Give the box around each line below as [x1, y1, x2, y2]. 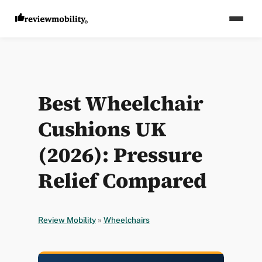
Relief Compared [37, 167, 206, 195]
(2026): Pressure [37, 141, 202, 169]
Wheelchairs [103, 215, 150, 225]
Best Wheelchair [37, 89, 204, 118]
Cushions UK [37, 115, 166, 143]
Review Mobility [37, 215, 96, 225]
